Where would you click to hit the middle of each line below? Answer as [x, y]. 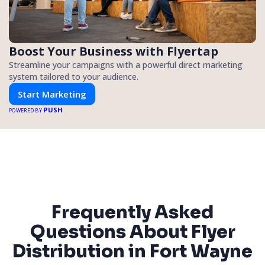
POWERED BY [26, 110]
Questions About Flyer [132, 232]
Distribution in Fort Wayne [132, 251]
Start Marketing [52, 94]
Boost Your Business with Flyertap [114, 51]
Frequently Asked [132, 212]
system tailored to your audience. [74, 76]
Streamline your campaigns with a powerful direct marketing [126, 64]
